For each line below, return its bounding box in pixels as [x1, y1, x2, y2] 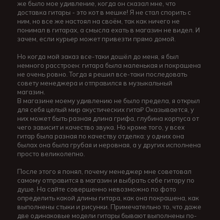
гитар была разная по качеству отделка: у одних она [17, 132, 184, 140]
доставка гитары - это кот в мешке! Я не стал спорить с [17, 8, 191, 17]
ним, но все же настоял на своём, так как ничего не [17, 17, 180, 26]
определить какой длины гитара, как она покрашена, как [17, 194, 199, 202]
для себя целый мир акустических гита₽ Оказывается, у [17, 106, 194, 114]
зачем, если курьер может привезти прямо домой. [17, 35, 177, 43]
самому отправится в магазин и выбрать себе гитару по [17, 176, 194, 185]
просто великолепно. [17, 150, 86, 158]
